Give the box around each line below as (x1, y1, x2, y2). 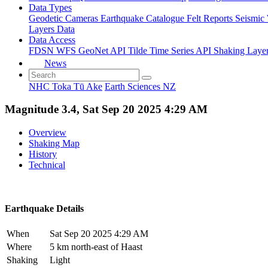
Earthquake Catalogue (100, 13, 187, 23)
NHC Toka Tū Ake (29, 81, 102, 92)
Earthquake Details (5, 203, 84, 214)
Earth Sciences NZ (105, 81, 176, 92)
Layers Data (29, 23, 75, 34)
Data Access (29, 34, 75, 45)
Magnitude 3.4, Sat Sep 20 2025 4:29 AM (5, 103, 208, 116)
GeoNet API (78, 45, 128, 56)
